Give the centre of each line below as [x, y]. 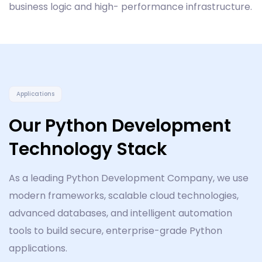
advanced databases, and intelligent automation [120, 213]
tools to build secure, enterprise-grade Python [116, 231]
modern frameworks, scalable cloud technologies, [124, 196]
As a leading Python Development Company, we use [129, 178]
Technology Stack [88, 149]
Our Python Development [120, 126]
